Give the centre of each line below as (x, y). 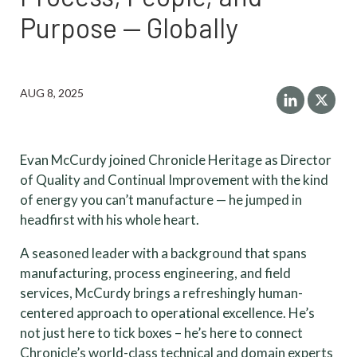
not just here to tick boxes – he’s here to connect (161, 333)
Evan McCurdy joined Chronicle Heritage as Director (176, 160)
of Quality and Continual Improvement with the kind (174, 180)
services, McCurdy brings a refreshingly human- (161, 293)
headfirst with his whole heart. (110, 220)
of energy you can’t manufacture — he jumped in (161, 200)
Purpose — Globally (129, 28)
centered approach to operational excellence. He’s (167, 313)
